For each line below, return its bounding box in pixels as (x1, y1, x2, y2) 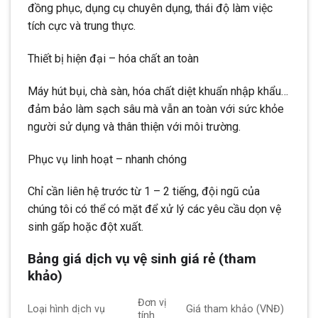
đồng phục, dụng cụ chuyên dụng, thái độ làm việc (28, 1, 273, 16)
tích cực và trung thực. (28, 19, 136, 33)
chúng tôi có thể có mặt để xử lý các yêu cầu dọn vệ (28, 202, 281, 216)
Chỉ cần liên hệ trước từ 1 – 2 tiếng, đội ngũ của (28, 185, 260, 199)
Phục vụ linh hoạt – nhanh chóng (28, 152, 187, 166)
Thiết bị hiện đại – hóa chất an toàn (28, 52, 199, 66)
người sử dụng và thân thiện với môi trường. (28, 119, 241, 133)
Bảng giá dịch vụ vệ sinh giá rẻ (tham (28, 251, 256, 268)
